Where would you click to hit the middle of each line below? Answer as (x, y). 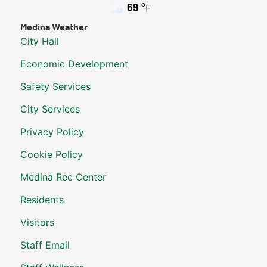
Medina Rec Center (63, 177)
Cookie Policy (51, 155)
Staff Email (45, 245)
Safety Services (55, 87)
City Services (50, 109)
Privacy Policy (52, 132)
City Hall (39, 41)
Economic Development (74, 64)
